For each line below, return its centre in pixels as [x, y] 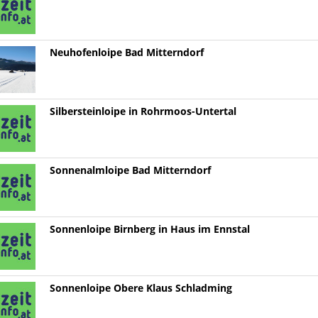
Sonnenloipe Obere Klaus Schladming [141, 289]
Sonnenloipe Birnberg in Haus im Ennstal [149, 230]
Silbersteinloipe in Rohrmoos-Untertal [143, 112]
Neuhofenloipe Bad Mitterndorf [126, 53]
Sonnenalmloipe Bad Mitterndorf [130, 171]
